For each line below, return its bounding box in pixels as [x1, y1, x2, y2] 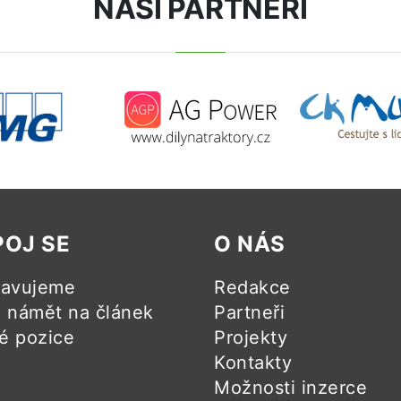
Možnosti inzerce [214, 377, 367, 399]
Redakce [214, 277, 291, 299]
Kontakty [214, 352, 292, 374]
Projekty [214, 327, 287, 349]
